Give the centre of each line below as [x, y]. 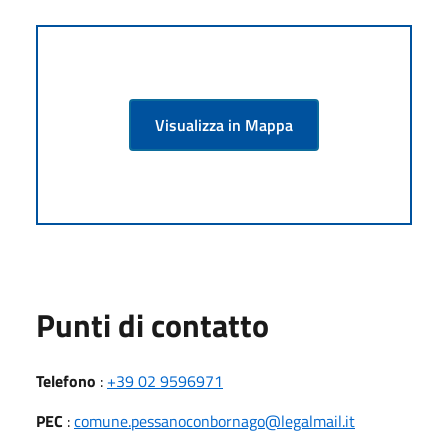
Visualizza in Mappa [224, 124]
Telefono [66, 380]
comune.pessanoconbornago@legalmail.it [214, 420]
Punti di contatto [152, 324]
